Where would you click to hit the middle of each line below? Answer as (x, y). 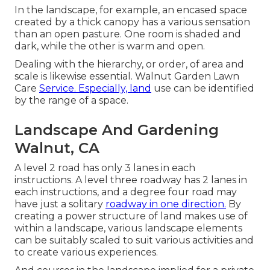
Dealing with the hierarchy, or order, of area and (129, 64)
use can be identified (203, 88)
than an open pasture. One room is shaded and (128, 34)
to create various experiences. (86, 252)
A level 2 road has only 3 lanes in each (105, 168)
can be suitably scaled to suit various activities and (134, 240)
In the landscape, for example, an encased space (131, 10)
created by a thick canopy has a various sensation (132, 22)
